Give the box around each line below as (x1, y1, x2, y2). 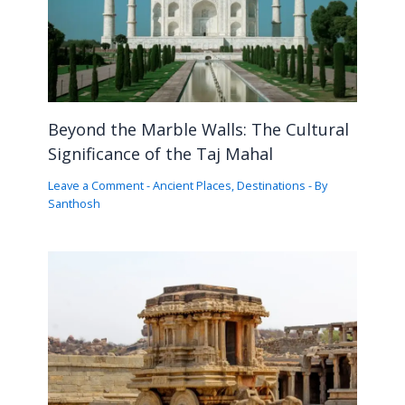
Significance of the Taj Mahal (47, 143, 273, 165)
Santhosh (47, 195, 100, 212)
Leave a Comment (47, 177, 144, 194)
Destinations (236, 177, 306, 194)
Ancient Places (152, 177, 231, 194)
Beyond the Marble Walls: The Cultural (47, 118, 349, 141)
